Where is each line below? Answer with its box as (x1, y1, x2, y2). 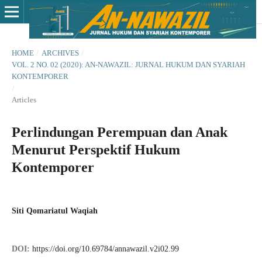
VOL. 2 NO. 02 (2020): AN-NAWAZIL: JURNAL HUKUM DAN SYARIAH (11, 60, 245, 69)
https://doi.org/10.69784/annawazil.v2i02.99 (32, 244, 179, 254)
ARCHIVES (41, 48, 79, 57)
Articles (11, 95, 36, 104)
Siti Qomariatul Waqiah (11, 206, 98, 215)
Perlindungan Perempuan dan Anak (11, 124, 227, 140)
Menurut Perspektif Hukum (11, 142, 180, 157)
